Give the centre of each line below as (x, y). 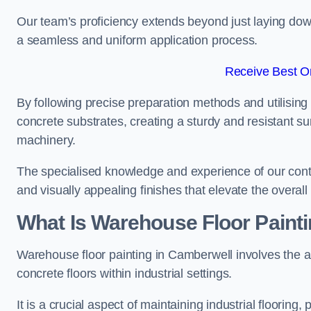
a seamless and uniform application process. (137, 40)
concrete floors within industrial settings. (125, 274)
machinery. (47, 140)
